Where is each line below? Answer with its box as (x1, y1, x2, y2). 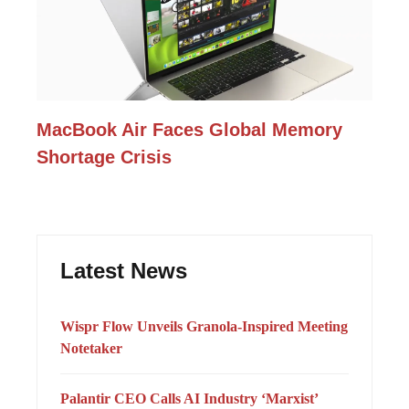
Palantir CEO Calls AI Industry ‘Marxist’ (60, 390, 318, 406)
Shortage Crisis (37, 146, 172, 167)
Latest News (60, 257, 187, 283)
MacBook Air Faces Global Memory (37, 119, 342, 140)
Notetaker (60, 340, 122, 356)
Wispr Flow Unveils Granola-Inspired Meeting (60, 318, 348, 334)
